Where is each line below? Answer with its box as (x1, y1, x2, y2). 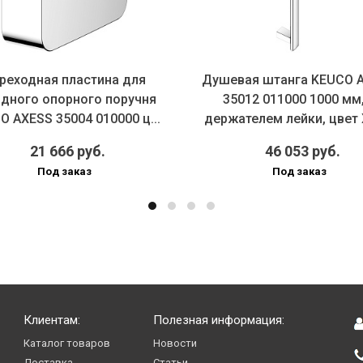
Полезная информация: (152, 313, 284, 328)
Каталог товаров (23, 337, 111, 350)
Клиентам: (23, 313, 81, 328)
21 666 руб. (29, 143, 105, 160)
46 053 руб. (264, 143, 340, 160)
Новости (152, 337, 197, 350)
